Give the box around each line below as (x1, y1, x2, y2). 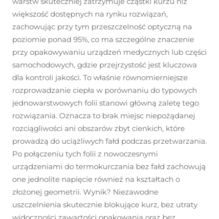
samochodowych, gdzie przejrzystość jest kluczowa (12, 60, 197, 70)
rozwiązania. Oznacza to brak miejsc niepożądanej (12, 111, 195, 121)
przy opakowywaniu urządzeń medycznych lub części (12, 47, 207, 57)
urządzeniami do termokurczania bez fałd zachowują (12, 162, 206, 172)
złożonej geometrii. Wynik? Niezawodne (12, 187, 158, 197)
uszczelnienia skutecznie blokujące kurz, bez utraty (12, 200, 197, 210)
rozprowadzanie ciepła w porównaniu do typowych (12, 86, 197, 95)
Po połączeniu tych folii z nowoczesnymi (12, 149, 158, 159)
